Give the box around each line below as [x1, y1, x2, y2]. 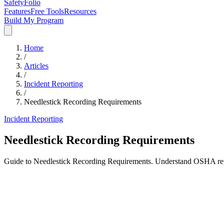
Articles [24, 61, 48, 70]
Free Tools [30, 7, 64, 15]
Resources [64, 7, 96, 15]
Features [4, 7, 30, 15]
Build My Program [4, 16, 63, 24]
